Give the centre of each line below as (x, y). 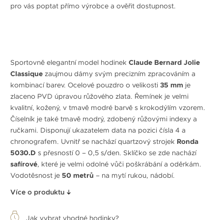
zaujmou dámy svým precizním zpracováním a (119, 73)
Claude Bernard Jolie (164, 62)
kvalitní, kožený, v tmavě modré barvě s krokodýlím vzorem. (108, 107)
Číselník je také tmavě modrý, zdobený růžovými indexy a (104, 119)
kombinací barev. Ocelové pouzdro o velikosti (85, 85)
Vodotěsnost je (36, 175)
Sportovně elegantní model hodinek (69, 62)
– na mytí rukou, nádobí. (134, 175)
